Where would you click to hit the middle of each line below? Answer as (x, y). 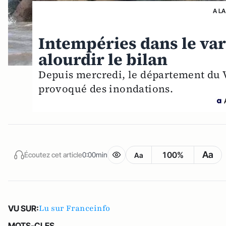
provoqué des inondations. (106, 89)
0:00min (95, 154)
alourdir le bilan (103, 60)
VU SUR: (23, 209)
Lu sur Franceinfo (74, 209)
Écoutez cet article (53, 154)
